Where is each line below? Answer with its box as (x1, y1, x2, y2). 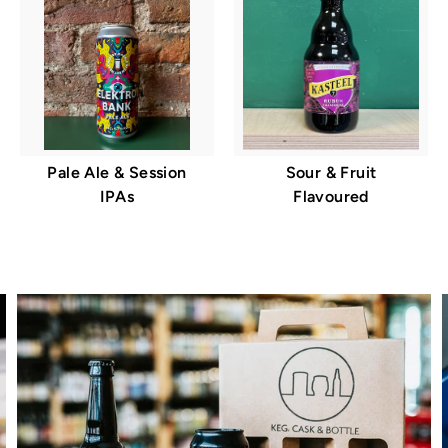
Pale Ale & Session (47, 162, 187, 182)
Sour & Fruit (285, 162, 377, 182)
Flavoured (293, 186, 369, 206)
